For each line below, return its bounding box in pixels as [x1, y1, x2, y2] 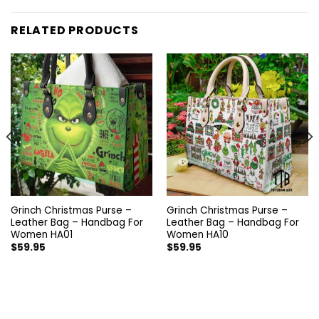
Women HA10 [166, 228, 229, 242]
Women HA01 [10, 228, 73, 242]
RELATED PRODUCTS [11, 22, 139, 39]
